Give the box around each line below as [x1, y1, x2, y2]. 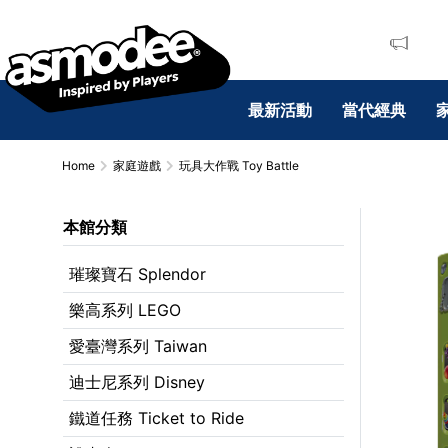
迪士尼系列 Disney [69, 372, 205, 392]
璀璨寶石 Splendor [69, 264, 206, 284]
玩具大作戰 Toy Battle [179, 158, 299, 173]
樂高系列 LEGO [69, 300, 181, 320]
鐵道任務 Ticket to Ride [69, 408, 244, 428]
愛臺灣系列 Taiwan [69, 336, 207, 356]
